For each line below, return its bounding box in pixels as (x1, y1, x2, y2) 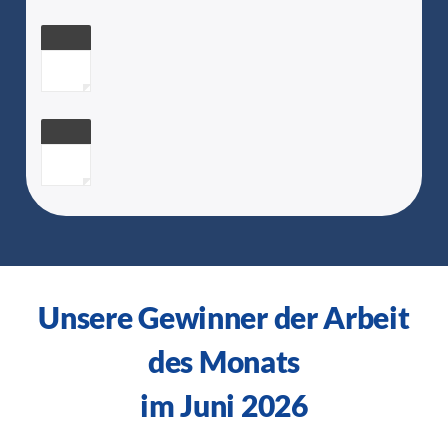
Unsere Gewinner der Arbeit (38, 298, 410, 335)
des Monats (148, 342, 300, 379)
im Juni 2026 (140, 386, 308, 423)
